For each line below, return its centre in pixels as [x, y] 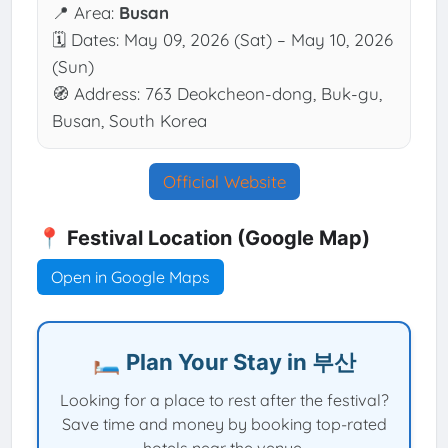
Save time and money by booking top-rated [224, 424]
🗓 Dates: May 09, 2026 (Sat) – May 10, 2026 [222, 39]
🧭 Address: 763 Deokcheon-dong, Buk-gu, [216, 93]
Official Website [224, 181]
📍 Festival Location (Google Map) [203, 237]
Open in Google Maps [130, 276]
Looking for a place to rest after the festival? [224, 400]
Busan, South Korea [129, 120]
